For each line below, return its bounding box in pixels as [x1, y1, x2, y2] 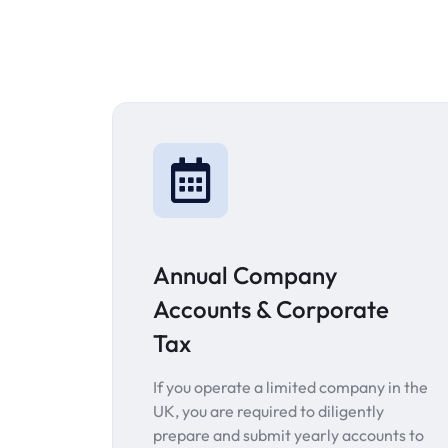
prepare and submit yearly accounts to [153, 425, 424, 446]
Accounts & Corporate [153, 294, 389, 325]
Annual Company [153, 260, 337, 291]
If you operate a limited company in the [153, 377, 428, 398]
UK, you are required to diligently [153, 401, 384, 422]
